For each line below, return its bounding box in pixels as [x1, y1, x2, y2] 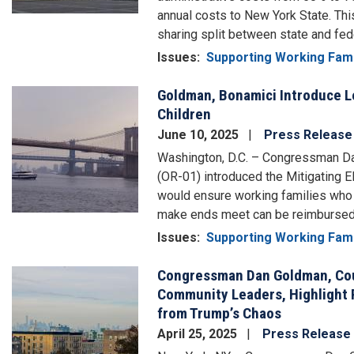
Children [157, 104, 211, 123]
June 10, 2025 [157, 126, 242, 142]
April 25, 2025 [157, 326, 240, 341]
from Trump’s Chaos [157, 303, 281, 322]
